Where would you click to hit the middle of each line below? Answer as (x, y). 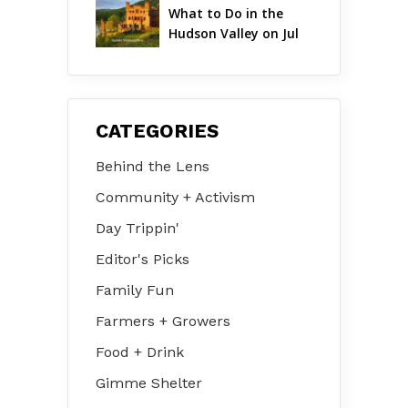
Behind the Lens (153, 166)
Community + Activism (175, 197)
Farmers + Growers (163, 321)
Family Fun (135, 290)
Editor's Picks (143, 259)
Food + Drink (140, 352)
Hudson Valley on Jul (235, 33)
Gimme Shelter (149, 382)
